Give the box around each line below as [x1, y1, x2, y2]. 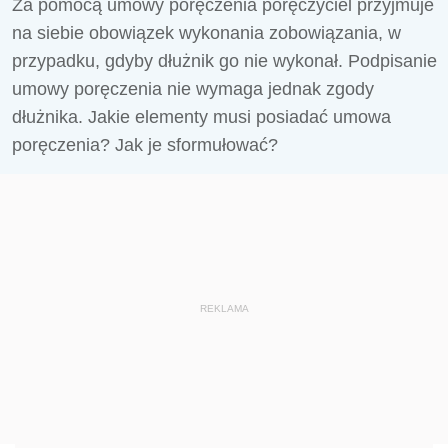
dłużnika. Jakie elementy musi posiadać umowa [12, 107, 391, 127]
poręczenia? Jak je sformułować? [12, 135, 278, 155]
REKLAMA [199, 303, 249, 314]
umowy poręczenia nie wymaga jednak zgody [12, 79, 374, 99]
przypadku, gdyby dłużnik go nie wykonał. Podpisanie [12, 51, 437, 71]
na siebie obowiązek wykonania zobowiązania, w [12, 23, 401, 43]
